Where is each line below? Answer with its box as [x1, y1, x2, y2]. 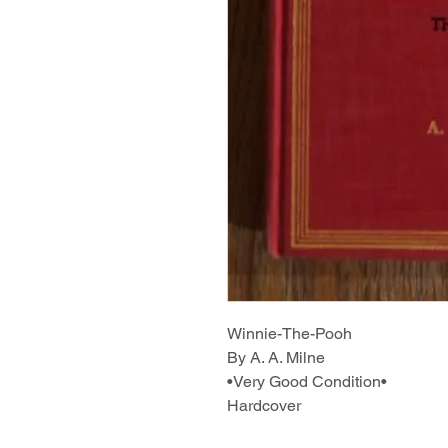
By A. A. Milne [227, 347, 325, 367]
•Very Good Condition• [227, 371, 387, 391]
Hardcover [227, 395, 301, 415]
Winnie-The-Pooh [227, 323, 352, 343]
